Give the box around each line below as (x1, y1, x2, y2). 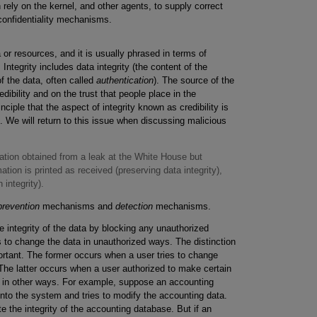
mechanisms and (40, 200, 115, 212)
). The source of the (154, 74, 234, 86)
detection (115, 200, 153, 212)
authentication (96, 74, 154, 86)
